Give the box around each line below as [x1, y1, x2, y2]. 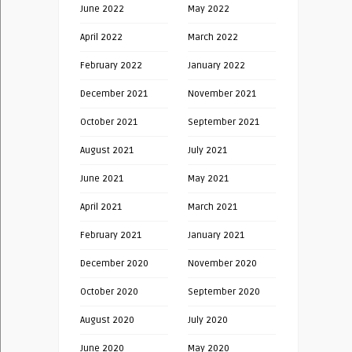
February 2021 [80, 229, 141, 242]
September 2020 [188, 286, 260, 299]
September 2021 [188, 116, 259, 129]
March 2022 [188, 31, 238, 44]
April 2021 [80, 201, 122, 214]
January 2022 [188, 60, 245, 72]
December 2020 [80, 258, 148, 270]
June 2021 [80, 173, 123, 185]
